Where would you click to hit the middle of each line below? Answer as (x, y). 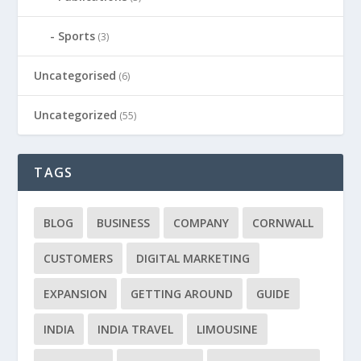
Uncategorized (76, 115)
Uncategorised (75, 75)
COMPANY (201, 223)
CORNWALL (283, 223)
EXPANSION (76, 294)
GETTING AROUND (182, 294)
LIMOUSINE (228, 329)
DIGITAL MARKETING (193, 258)
